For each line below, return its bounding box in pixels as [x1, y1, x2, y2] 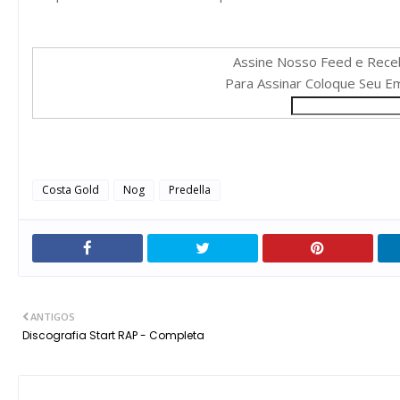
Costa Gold [42, 182, 99, 197]
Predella [169, 182, 211, 197]
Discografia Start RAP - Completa [22, 328, 204, 343]
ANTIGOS [30, 310, 75, 323]
